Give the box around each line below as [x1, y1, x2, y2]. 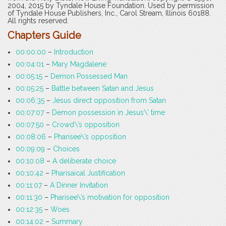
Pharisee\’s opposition [54, 133, 126, 141]
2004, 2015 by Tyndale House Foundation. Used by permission [8, 2, 214, 10]
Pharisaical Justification [51, 169, 125, 178]
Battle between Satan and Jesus [51, 84, 154, 93]
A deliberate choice [52, 157, 116, 165]
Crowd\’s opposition [52, 121, 120, 129]
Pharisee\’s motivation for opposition [50, 193, 169, 202]
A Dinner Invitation [50, 181, 108, 190]
